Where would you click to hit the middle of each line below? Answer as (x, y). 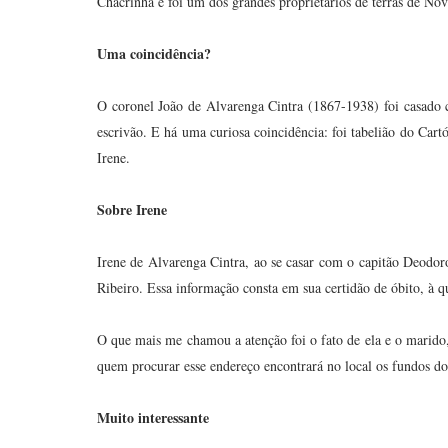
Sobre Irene (132, 209)
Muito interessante (153, 417)
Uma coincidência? (154, 53)
